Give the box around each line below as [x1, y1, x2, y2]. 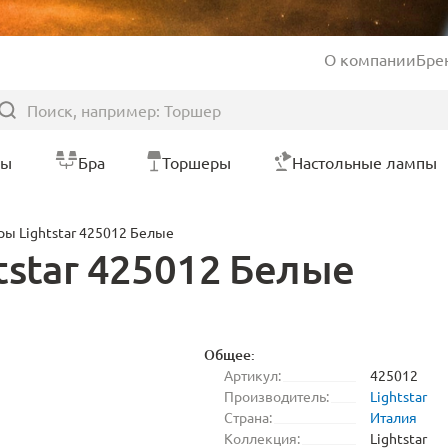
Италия [370, 408, 417, 426]
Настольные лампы [291, 152, 437, 172]
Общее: [204, 345, 255, 364]
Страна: [224, 408, 272, 426]
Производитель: [224, 387, 329, 405]
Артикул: [224, 366, 281, 384]
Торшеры [162, 152, 232, 172]
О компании [324, 49, 416, 69]
